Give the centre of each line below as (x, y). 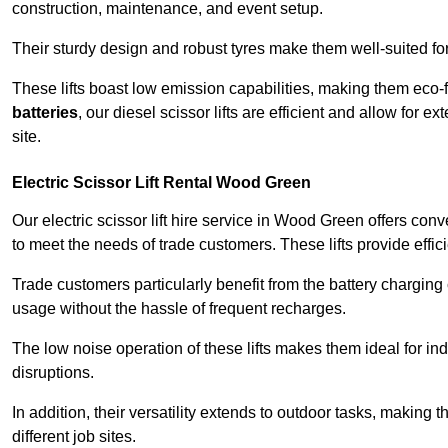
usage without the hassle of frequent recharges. (179, 309)
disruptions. (53, 373)
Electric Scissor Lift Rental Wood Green (161, 183)
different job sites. (74, 437)
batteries (45, 113)
